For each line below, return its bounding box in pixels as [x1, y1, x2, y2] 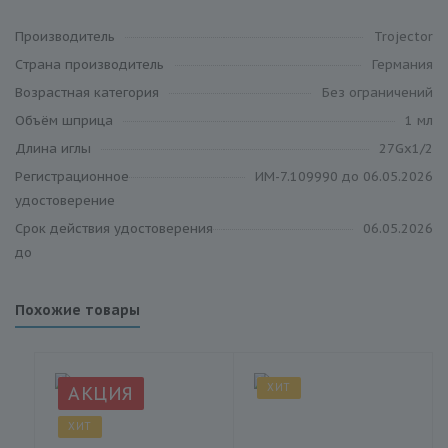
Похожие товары [15, 301, 140, 320]
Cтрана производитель [15, 56, 164, 74]
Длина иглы [15, 140, 91, 158]
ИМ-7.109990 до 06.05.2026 [255, 168, 433, 186]
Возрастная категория [15, 84, 159, 102]
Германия [372, 56, 433, 74]
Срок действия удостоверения [15, 220, 213, 238]
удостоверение [15, 192, 115, 210]
